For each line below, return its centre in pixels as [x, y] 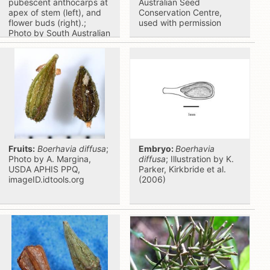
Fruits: [22, 149]
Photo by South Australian [59, 33]
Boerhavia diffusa [72, 149]
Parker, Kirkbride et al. [182, 169]
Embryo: [157, 149]
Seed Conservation [46, 43]
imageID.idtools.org [46, 179]
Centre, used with [43, 53]
